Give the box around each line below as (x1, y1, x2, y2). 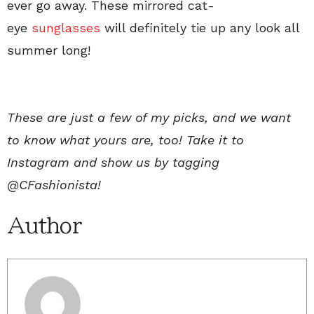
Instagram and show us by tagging (7, 154, 219, 170)
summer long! (7, 42, 90, 57)
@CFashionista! (7, 177, 101, 192)
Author (7, 214, 81, 236)
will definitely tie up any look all (104, 20, 299, 35)
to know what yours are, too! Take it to (7, 132, 244, 147)
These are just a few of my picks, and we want (7, 109, 291, 125)
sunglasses (32, 20, 104, 35)
